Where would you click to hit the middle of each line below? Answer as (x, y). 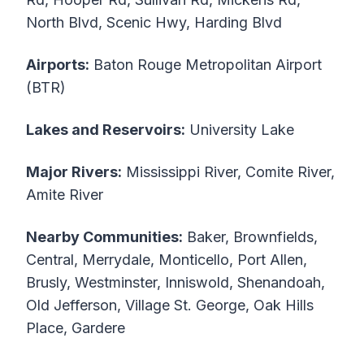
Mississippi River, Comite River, (228, 172)
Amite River (65, 195)
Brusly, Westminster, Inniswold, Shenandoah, (175, 283)
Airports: (58, 65)
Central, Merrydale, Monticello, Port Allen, (167, 260)
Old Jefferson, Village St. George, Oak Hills (170, 305)
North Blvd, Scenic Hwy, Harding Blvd (154, 23)
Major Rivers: (74, 172)
